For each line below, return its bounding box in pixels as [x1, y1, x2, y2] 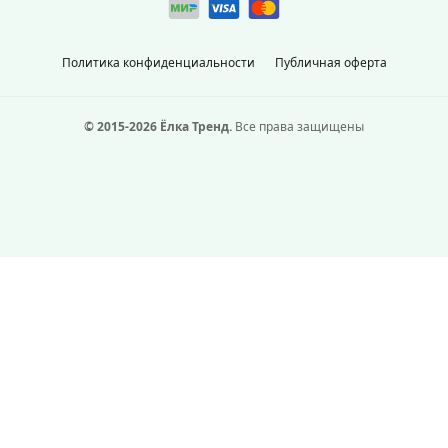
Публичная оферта [274, 54, 387, 71]
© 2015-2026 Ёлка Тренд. [84, 118, 232, 135]
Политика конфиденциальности [61, 54, 255, 71]
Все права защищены [232, 118, 364, 135]
